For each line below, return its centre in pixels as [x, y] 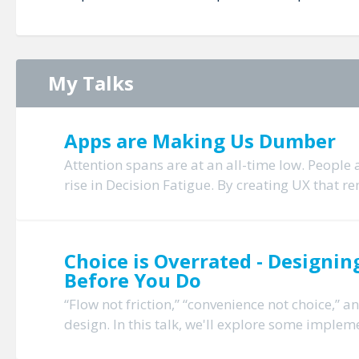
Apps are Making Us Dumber [200, 140]
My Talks [91, 83]
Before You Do [133, 280]
